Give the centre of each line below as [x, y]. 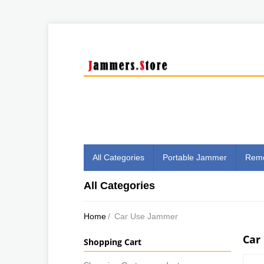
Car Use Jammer [146, 216]
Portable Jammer [195, 157]
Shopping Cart [113, 242]
